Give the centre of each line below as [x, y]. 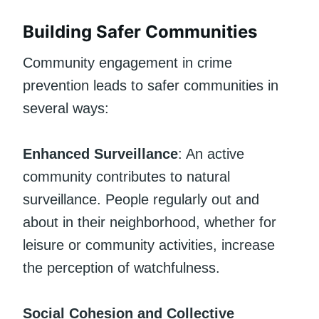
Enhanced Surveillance [100, 153]
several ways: [66, 108]
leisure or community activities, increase [149, 245]
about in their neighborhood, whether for [150, 222]
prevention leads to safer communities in [151, 85]
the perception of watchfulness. [121, 267]
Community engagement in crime [127, 62]
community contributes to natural [126, 176]
